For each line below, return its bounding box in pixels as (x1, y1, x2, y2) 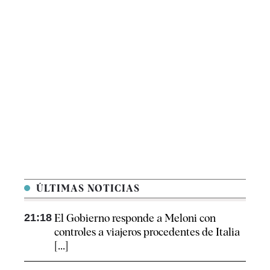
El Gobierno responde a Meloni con (54, 212, 216, 225)
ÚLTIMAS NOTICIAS (33, 183, 140, 195)
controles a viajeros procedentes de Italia (54, 225, 240, 239)
